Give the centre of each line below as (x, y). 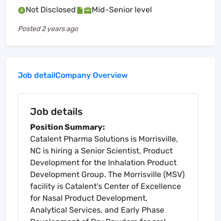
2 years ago (60, 29)
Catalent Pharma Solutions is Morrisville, (104, 139)
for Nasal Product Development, (89, 198)
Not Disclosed (51, 10)
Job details (56, 112)
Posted (30, 29)
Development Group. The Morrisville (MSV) (107, 175)
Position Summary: (68, 127)
